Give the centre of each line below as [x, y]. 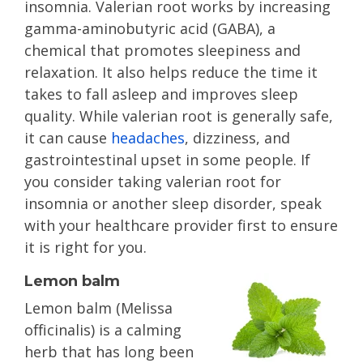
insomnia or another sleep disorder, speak [173, 203]
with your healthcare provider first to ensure [181, 225]
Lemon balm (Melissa [98, 308]
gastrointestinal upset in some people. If [167, 160]
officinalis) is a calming [103, 330]
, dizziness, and [237, 138]
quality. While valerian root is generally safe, [179, 116]
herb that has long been [109, 352]
